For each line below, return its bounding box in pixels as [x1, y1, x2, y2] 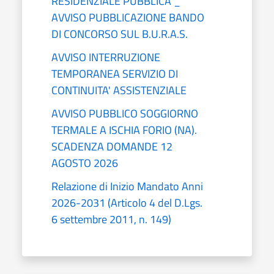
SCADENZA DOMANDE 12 [51, 138, 172, 155]
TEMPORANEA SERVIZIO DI [51, 65, 178, 82]
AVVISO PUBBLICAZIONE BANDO [51, 9, 204, 26]
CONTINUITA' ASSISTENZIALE [51, 81, 187, 98]
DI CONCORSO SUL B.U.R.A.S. [51, 25, 188, 42]
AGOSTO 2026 [51, 154, 118, 171]
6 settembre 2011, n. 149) [51, 210, 171, 228]
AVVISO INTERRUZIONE [51, 48, 160, 65]
